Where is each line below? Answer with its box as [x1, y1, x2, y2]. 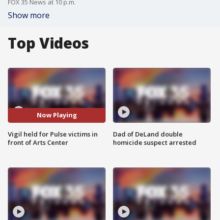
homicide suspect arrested [113, 137, 196, 147]
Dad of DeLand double [113, 129, 183, 138]
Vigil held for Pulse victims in [8, 129, 98, 138]
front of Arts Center [8, 137, 68, 147]
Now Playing [36, 110, 77, 120]
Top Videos [8, 33, 89, 53]
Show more [8, 10, 50, 21]
